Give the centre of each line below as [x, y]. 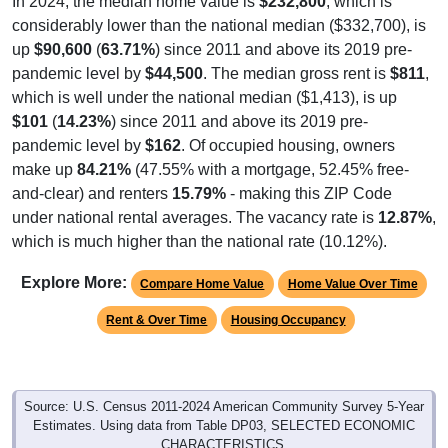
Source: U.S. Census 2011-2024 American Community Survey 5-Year [224, 406]
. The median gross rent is [296, 73]
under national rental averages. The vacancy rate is [195, 217]
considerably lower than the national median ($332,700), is [219, 25]
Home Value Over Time [352, 283]
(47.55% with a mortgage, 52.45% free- [270, 169]
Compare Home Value [202, 283]
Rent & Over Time [157, 319]
